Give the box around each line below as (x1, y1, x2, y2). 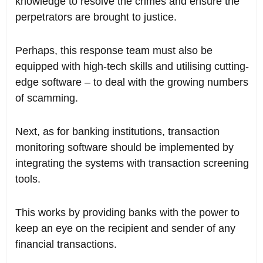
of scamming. (15, 92, 78, 104)
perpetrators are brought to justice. (15, 11, 177, 23)
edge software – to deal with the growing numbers (15, 76, 248, 89)
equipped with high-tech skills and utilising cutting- (15, 60, 249, 73)
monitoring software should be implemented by (15, 141, 234, 154)
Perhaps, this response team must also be (15, 45, 213, 57)
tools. (15, 173, 41, 186)
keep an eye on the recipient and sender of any (15, 222, 235, 235)
